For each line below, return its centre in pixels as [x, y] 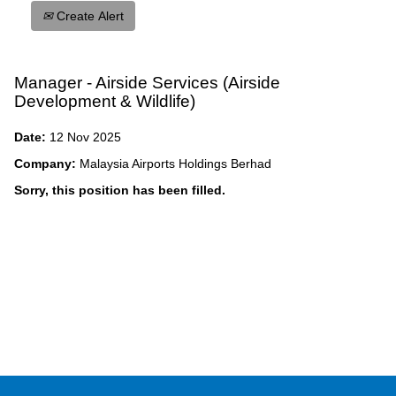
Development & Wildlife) [105, 101]
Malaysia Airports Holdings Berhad [175, 164]
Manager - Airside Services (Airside [147, 83]
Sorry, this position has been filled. [120, 190]
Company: [47, 164]
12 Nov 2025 [85, 137]
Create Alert [88, 16]
